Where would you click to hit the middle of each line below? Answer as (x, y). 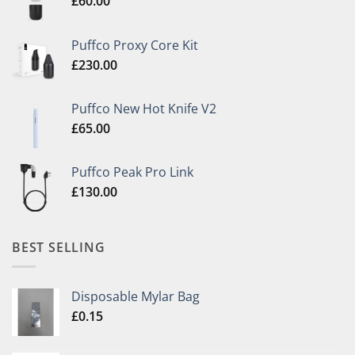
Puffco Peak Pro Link (132, 172)
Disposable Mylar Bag (136, 297)
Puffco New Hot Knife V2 (144, 108)
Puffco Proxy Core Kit (135, 45)
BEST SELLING (59, 247)
